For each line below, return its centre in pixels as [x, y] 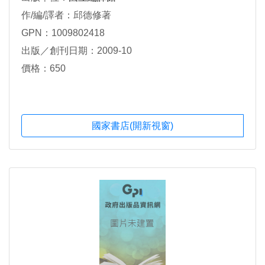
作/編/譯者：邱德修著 [66, 15]
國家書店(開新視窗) [132, 125]
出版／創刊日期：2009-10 [77, 51]
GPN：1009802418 [63, 33]
